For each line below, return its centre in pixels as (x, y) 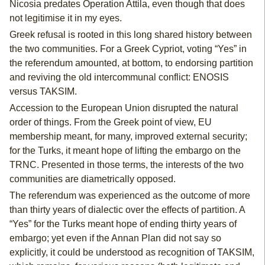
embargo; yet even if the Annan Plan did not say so (115, 238)
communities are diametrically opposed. (92, 179)
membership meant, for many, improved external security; (128, 137)
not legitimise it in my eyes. (65, 18)
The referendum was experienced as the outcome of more (130, 196)
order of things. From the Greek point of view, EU (110, 122)
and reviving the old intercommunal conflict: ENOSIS (119, 77)
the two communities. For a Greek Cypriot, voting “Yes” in (128, 49)
